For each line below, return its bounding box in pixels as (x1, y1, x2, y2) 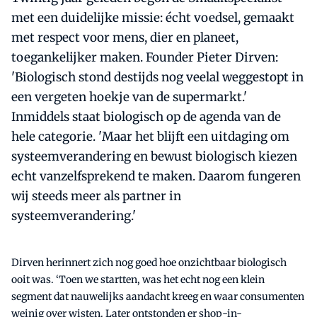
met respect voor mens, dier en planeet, (11, 29, 238, 45)
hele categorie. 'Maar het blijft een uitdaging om (11, 128, 289, 144)
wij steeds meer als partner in (11, 188, 181, 204)
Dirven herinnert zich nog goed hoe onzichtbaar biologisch (11, 255, 287, 269)
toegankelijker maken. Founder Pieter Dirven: (11, 49, 278, 65)
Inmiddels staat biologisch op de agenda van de (11, 108, 281, 125)
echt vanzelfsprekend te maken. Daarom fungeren (11, 168, 301, 184)
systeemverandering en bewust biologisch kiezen (11, 148, 297, 164)
